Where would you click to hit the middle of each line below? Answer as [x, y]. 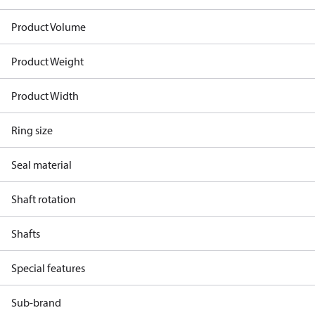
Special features [48, 268]
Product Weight [47, 61]
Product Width [45, 96]
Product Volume [49, 27]
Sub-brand [36, 302]
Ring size [32, 130]
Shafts [26, 233]
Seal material [41, 165]
